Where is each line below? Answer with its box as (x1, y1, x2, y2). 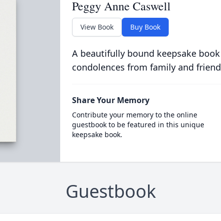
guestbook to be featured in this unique (72, 120, 204, 129)
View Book (80, 22, 113, 32)
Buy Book (130, 22, 160, 32)
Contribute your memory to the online (72, 110, 197, 119)
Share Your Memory (72, 95, 149, 106)
